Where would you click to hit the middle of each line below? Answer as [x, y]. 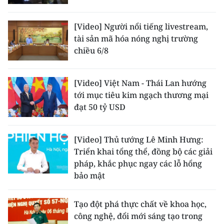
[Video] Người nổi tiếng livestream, [141, 26]
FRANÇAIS [28, 54]
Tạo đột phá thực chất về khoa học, [140, 204]
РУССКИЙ [27, 78]
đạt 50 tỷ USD [100, 107]
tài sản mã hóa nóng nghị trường [136, 38]
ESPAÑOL [26, 102]
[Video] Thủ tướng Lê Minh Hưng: [139, 139]
